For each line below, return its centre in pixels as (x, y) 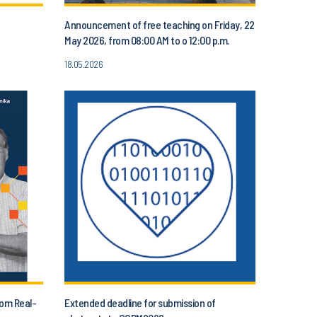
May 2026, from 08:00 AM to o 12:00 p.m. (147, 40)
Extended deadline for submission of (140, 302)
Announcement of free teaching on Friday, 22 (160, 24)
